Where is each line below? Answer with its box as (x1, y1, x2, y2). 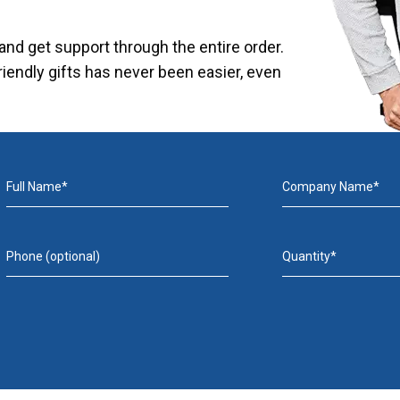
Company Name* (282, 179, 380, 194)
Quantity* (282, 249, 337, 263)
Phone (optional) (5, 249, 100, 263)
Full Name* (5, 179, 68, 194)
